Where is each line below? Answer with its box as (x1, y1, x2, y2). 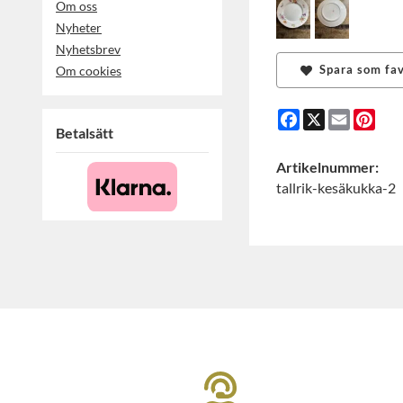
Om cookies (56, 62, 121, 78)
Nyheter (56, 19, 102, 35)
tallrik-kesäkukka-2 (276, 178, 396, 196)
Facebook (300, 106, 360, 124)
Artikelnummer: (276, 157, 379, 175)
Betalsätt (56, 123, 113, 141)
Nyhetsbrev (56, 40, 121, 57)
